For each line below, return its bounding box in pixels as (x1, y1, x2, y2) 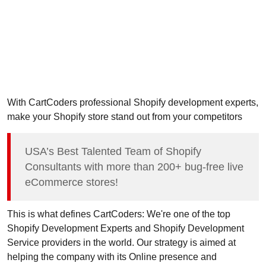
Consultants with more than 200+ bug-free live (25, 161, 243, 173)
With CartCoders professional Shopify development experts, (7, 97, 258, 108)
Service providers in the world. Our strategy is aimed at (7, 237, 236, 248)
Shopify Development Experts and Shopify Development (7, 223, 244, 234)
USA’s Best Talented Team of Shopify (25, 145, 201, 158)
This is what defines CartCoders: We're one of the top (7, 208, 230, 220)
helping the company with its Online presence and (7, 251, 217, 262)
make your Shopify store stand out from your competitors (7, 111, 242, 122)
